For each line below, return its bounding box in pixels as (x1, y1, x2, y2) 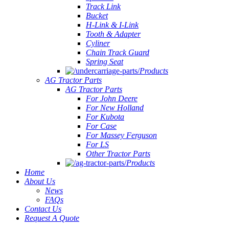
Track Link (86, 2, 121, 11)
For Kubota (86, 112, 124, 121)
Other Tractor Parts (86, 149, 150, 158)
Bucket (86, 11, 108, 20)
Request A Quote (25, 214, 79, 222)
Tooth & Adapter (86, 30, 141, 38)
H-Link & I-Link (86, 20, 139, 29)
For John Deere (86, 94, 138, 103)
